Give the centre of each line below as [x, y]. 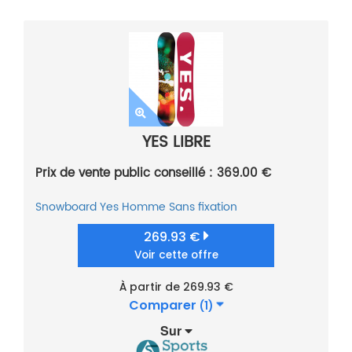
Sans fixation [203, 207]
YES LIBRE [176, 143]
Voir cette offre [176, 255]
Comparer [164, 306]
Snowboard [66, 207]
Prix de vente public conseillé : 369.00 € [153, 174]
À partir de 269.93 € [176, 287]
